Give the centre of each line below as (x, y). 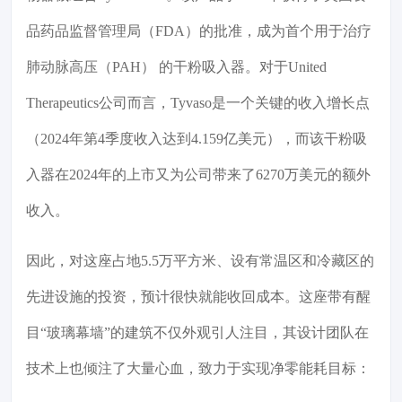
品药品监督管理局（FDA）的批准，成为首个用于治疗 (199, 31)
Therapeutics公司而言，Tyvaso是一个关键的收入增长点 (198, 103)
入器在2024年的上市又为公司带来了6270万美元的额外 (198, 175)
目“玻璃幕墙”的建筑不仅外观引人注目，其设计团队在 (197, 333)
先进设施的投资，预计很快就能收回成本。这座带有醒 (198, 297)
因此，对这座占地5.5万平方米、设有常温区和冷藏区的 (200, 261)
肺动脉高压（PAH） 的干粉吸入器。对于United (176, 67)
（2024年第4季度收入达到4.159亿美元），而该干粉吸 (197, 139)
